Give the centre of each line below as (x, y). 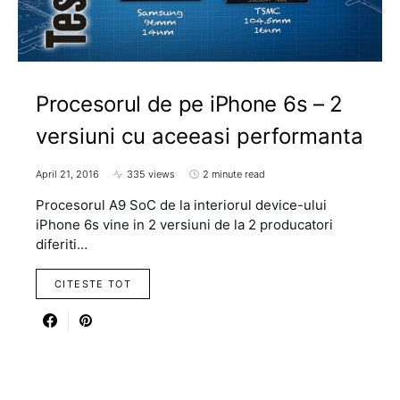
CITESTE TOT (93, 284)
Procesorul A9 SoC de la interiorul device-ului (181, 205)
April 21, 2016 (67, 175)
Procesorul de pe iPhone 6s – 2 (190, 104)
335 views (151, 175)
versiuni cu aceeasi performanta (200, 137)
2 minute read (234, 175)
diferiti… (62, 245)
